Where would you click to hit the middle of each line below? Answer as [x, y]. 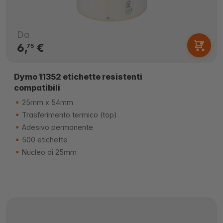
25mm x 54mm [47, 102]
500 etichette [44, 140]
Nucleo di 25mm [48, 152]
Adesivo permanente [56, 127]
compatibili [37, 88]
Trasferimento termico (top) [68, 115]
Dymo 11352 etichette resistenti [78, 77]
